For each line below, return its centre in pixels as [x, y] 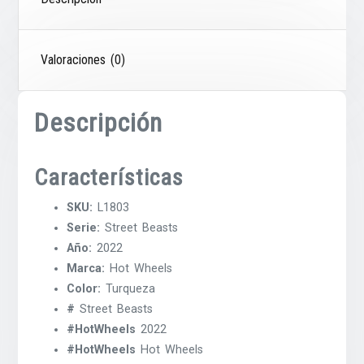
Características [109, 177]
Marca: [86, 268]
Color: [84, 288]
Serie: [84, 227]
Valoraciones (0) [83, 59]
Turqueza [128, 288]
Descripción [99, 122]
